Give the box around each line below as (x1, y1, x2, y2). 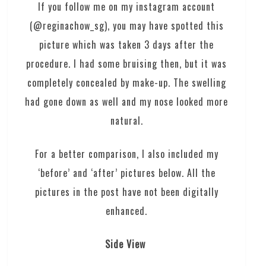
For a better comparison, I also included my (34, 146, 218, 161)
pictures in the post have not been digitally (34, 184, 218, 199)
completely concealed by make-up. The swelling (27, 75, 226, 90)
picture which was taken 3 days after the (39, 37, 214, 52)
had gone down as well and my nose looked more (25, 94, 229, 109)
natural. (110, 113, 143, 128)
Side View (104, 236, 148, 251)
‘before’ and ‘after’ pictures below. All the (37, 165, 216, 180)
